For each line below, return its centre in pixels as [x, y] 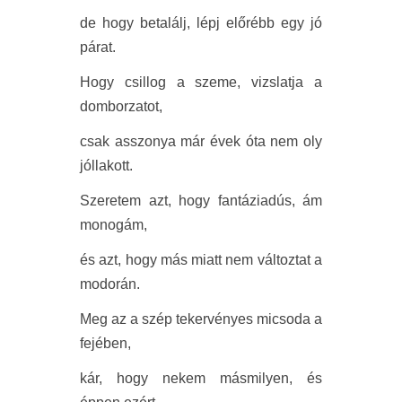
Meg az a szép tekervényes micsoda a [201, 319]
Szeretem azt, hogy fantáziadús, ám [201, 201]
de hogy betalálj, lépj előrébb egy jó [201, 23]
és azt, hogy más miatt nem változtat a [201, 260]
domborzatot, [121, 107]
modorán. [110, 284]
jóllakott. [106, 166]
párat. [98, 48]
